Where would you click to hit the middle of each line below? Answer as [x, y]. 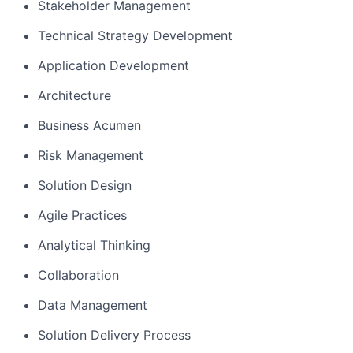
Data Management [93, 305]
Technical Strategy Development [135, 35]
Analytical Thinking [94, 245]
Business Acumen [89, 125]
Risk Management [91, 155]
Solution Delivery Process [114, 335]
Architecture [74, 95]
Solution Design [85, 185]
